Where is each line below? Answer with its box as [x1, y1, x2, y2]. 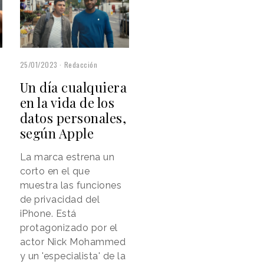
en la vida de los [19, 94, 115, 112]
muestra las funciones [19, 180, 122, 192]
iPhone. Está [19, 208, 77, 220]
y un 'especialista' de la [19, 250, 126, 262]
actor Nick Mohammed [19, 236, 126, 248]
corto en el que [19, 166, 90, 177]
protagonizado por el [19, 222, 118, 234]
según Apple [19, 124, 94, 143]
